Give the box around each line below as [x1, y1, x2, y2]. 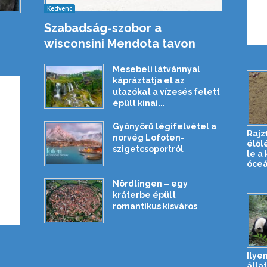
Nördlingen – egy [112, 178, 188, 188]
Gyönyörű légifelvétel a [112, 121, 216, 131]
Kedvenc [46, 4, 72, 13]
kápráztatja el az [112, 75, 185, 85]
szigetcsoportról [112, 144, 184, 154]
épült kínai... [112, 98, 165, 108]
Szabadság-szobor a [44, 20, 162, 35]
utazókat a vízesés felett [112, 86, 220, 97]
